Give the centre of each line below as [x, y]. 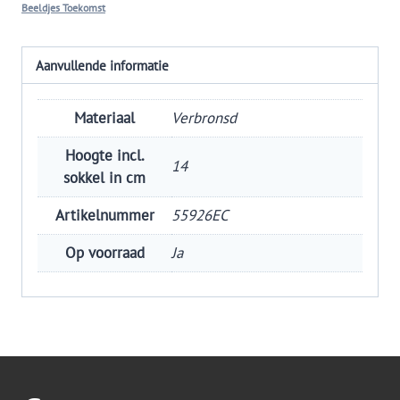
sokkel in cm [104, 177]
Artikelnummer [104, 215]
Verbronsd [204, 117]
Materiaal [104, 117]
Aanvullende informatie [103, 65]
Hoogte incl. [104, 155]
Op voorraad [104, 252]
